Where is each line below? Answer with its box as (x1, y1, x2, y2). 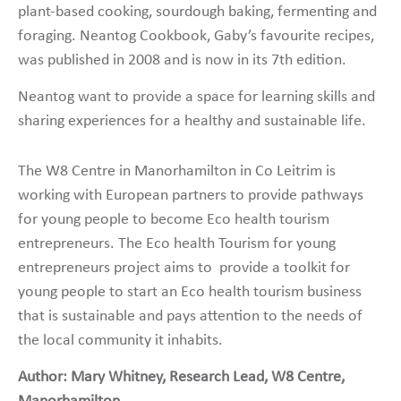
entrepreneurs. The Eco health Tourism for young (18, 235, 336, 252)
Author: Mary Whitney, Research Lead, (18, 369, 271, 387)
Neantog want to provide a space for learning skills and (18, 89, 375, 107)
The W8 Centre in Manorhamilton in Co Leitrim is (18, 162, 336, 180)
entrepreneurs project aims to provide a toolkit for (18, 259, 350, 277)
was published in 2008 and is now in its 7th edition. (18, 51, 346, 69)
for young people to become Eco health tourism (18, 210, 329, 228)
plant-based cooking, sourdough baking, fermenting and (18, 3, 377, 21)
